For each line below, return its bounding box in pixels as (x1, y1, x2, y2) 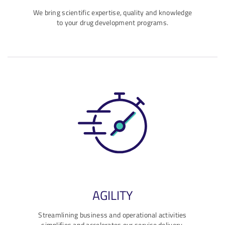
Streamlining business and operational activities (38, 210, 187, 219)
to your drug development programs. (56, 18, 169, 27)
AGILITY (92, 186, 133, 203)
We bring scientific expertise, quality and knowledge (33, 8, 192, 17)
